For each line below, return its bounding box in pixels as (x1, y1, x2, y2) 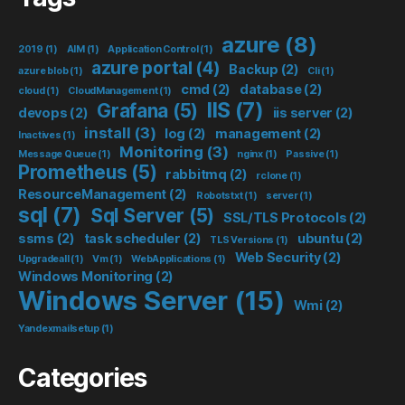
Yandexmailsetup (18, 322, 99, 334)
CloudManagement (68, 84, 158, 97)
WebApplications (131, 252, 212, 265)
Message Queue (18, 147, 97, 160)
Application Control (108, 42, 199, 55)
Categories (18, 362, 146, 393)
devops (18, 104, 68, 120)
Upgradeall (18, 252, 70, 265)
